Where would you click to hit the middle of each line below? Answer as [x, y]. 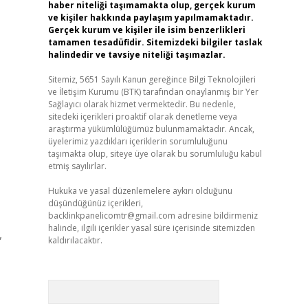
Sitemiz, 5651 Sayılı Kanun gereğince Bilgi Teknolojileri [152, 79]
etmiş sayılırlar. [77, 166]
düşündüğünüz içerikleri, [95, 203]
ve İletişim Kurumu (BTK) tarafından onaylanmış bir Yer [153, 92]
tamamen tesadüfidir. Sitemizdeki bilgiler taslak [155, 42]
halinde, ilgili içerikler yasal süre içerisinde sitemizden [151, 228]
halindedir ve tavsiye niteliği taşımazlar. [136, 55]
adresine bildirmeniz [216, 216]
